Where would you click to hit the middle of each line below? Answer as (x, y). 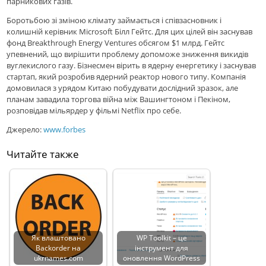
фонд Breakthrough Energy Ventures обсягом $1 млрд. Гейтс (116, 43)
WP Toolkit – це (161, 238)
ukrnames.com (58, 258)
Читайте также (43, 154)
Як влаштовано (58, 238)
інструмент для (162, 248)
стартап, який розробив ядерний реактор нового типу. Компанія (126, 77)
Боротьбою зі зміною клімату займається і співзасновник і (114, 20)
